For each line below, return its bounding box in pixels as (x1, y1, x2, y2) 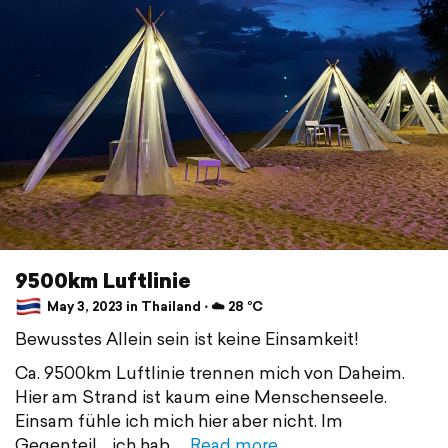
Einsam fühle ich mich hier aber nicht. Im (15, 408, 343, 434)
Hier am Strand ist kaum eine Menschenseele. (15, 384, 387, 410)
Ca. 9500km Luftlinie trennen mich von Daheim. (15, 360, 405, 386)
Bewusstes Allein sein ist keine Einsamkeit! (15, 326, 359, 352)
